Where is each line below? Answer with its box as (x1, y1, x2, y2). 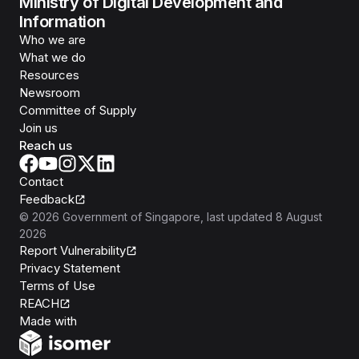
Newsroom (19, 85, 80, 100)
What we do (19, 50, 86, 65)
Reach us (19, 138, 72, 153)
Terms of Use (19, 278, 95, 293)
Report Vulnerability (19, 243, 126, 258)
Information (19, 12, 106, 31)
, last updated (200, 210, 272, 224)
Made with (19, 313, 77, 329)
